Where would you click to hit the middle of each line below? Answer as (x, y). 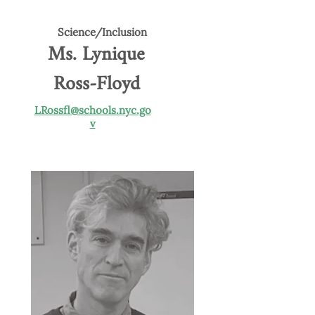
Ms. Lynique (96, 55)
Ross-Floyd (96, 84)
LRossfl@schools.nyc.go (92, 110)
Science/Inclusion (102, 32)
